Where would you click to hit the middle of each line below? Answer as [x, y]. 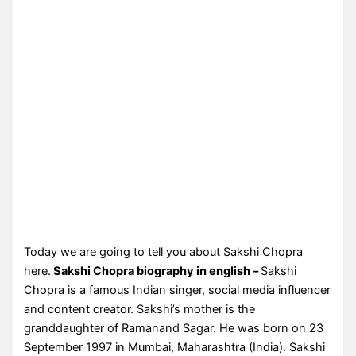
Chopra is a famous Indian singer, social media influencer [178, 290]
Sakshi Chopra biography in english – [156, 271]
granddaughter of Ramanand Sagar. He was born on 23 [174, 328]
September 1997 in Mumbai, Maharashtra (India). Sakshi [175, 347]
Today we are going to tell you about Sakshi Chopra [164, 252]
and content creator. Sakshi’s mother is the [140, 309]
